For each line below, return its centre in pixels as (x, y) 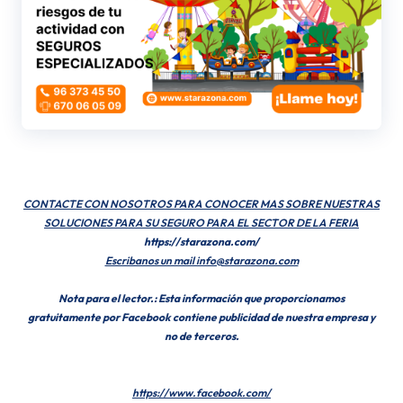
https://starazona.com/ (201, 242)
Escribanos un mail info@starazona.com (201, 261)
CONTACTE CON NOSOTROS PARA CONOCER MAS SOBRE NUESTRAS (201, 204)
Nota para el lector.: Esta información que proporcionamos (201, 299)
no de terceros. (201, 336)
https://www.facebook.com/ (201, 393)
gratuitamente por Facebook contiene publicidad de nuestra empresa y (201, 318)
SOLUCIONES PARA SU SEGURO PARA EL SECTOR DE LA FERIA (201, 223)
